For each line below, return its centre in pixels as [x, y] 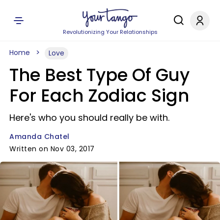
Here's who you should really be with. [89, 118]
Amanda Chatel [40, 137]
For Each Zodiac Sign [99, 96]
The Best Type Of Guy [99, 75]
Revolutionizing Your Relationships [110, 32]
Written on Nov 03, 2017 [52, 149]
